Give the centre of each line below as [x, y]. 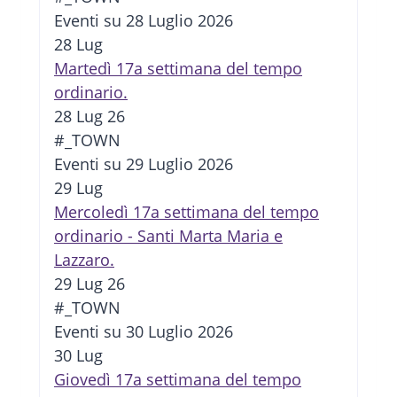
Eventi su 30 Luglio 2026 [144, 332]
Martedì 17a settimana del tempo [178, 69]
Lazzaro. [84, 260]
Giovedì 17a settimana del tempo [178, 380]
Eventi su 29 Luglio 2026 [144, 164]
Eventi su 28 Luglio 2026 [144, 21]
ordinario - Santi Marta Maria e [168, 236]
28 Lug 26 [90, 117]
